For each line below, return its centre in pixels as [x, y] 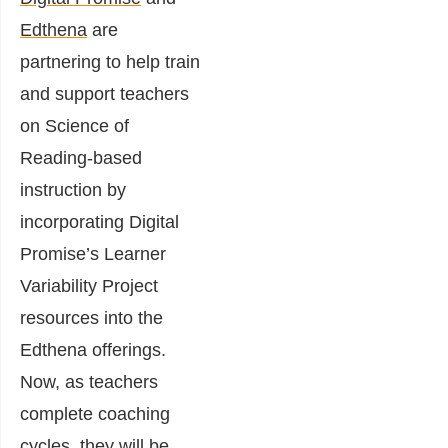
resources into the [91, 318]
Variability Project [89, 286]
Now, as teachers [89, 382]
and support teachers [104, 94]
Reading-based [81, 158]
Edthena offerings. [93, 350]
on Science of [74, 126]
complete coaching [95, 414]
